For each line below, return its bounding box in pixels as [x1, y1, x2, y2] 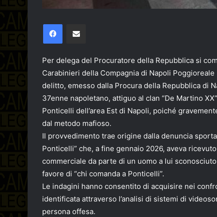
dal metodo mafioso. [42, 119, 111, 128]
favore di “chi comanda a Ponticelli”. [42, 169, 164, 179]
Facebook [62, 20, 92, 28]
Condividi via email [85, 20, 101, 28]
